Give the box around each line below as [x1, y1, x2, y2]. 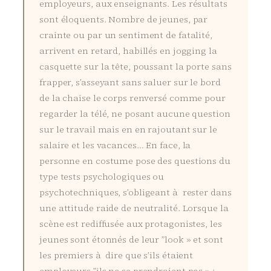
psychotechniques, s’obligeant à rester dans [39, 186, 232, 198]
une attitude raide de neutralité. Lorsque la [39, 201, 229, 214]
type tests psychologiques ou [39, 170, 165, 183]
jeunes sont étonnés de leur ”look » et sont [39, 233, 223, 246]
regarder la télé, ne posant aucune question [39, 107, 230, 120]
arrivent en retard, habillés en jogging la [39, 44, 217, 57]
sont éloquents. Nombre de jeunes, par [39, 13, 208, 25]
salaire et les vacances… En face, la [39, 139, 191, 151]
